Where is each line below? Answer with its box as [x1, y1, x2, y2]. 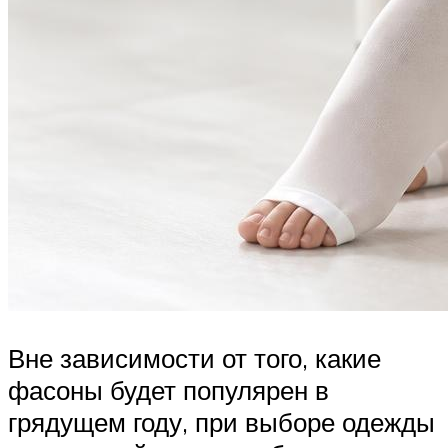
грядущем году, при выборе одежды [8, 406, 435, 439]
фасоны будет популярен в [8, 374, 329, 407]
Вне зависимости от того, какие [8, 342, 381, 375]
